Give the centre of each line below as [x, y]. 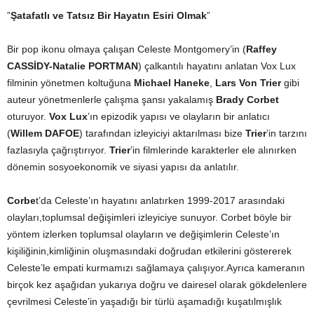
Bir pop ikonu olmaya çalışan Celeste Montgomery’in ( [127, 49]
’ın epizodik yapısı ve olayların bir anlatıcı [179, 116]
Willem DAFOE [45, 133]
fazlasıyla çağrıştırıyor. [58, 150]
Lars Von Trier [247, 83]
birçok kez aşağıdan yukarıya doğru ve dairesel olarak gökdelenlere [157, 285]
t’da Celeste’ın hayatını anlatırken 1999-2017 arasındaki [160, 200]
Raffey [261, 49]
